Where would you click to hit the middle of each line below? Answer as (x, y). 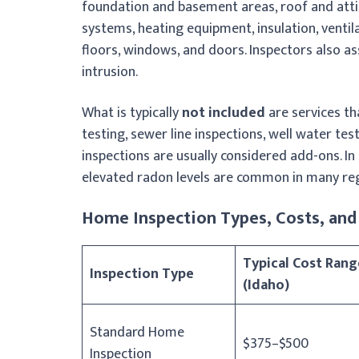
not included (224, 113)
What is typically (132, 113)
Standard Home (137, 332)
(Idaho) (266, 285)
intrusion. (110, 72)
